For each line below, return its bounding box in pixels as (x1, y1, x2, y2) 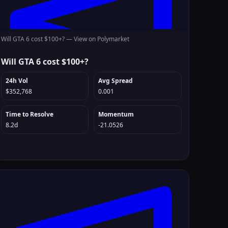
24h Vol (5, 76, 28, 85)
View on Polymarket (73, 35, 129, 43)
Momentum (98, 110, 134, 119)
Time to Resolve (5, 110, 53, 119)
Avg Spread (98, 76, 133, 85)
